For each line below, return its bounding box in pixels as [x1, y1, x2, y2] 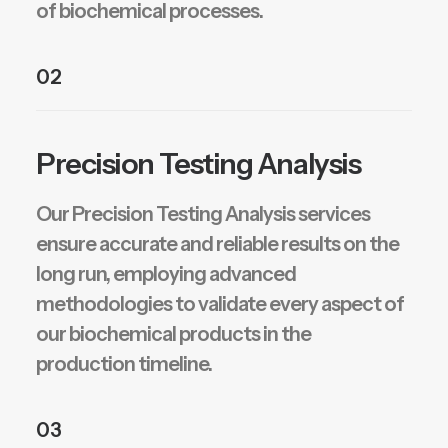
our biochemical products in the [36, 322, 311, 346]
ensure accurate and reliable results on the [36, 232, 399, 256]
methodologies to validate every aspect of [36, 292, 404, 316]
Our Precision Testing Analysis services [36, 202, 370, 226]
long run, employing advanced [36, 262, 296, 286]
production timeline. [36, 352, 212, 376]
